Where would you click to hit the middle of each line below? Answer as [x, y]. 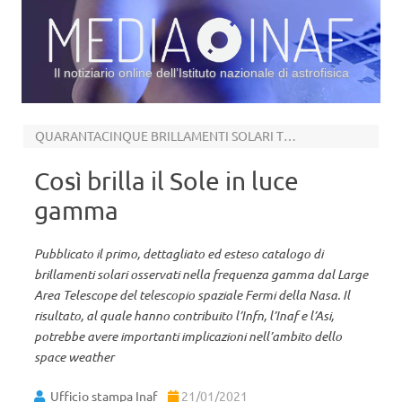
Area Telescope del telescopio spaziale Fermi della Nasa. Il [192, 295]
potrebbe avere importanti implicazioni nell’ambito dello [188, 336]
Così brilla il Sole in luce [166, 181]
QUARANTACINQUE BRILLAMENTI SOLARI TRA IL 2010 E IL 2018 [289, 135]
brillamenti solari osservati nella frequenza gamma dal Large [201, 274]
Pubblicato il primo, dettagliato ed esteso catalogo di [179, 253]
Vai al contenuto [248, 109]
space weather [74, 357]
